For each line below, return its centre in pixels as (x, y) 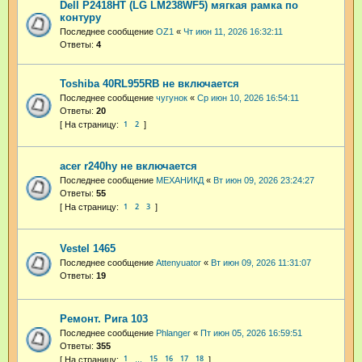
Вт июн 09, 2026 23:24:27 (264, 180)
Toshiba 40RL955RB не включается (149, 84)
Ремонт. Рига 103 (104, 318)
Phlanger (173, 333)
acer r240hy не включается (128, 166)
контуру (80, 18)
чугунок (172, 98)
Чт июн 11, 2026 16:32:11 (233, 32)
